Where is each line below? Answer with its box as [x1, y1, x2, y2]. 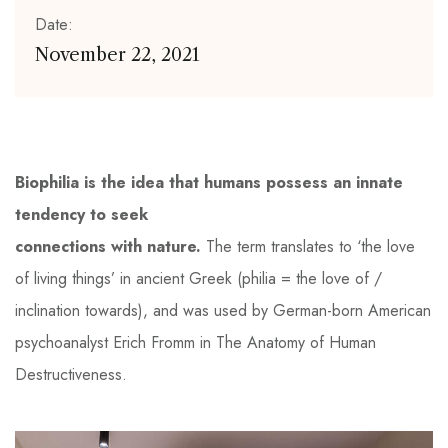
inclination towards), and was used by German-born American [15, 299, 431, 322]
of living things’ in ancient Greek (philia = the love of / [15, 267, 382, 290]
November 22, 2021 [35, 44, 200, 66]
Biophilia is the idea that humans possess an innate [15, 171, 403, 194]
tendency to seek [15, 203, 148, 226]
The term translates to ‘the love [206, 235, 415, 258]
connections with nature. [15, 235, 206, 258]
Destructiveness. [15, 363, 127, 386]
